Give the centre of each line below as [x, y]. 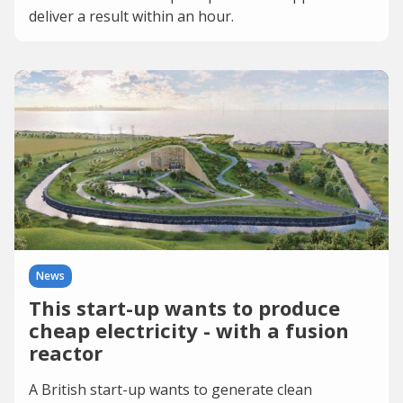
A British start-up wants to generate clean [170, 390]
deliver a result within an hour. [131, 16]
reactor [66, 353]
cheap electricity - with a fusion [189, 330]
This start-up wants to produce [184, 308]
